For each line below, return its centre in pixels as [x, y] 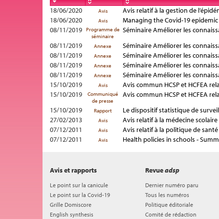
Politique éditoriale [169, 205]
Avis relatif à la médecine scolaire [170, 120]
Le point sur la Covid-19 [80, 195]
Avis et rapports [73, 170]
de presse [103, 101]
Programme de [103, 29]
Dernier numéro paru [172, 185]
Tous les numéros [167, 195]
